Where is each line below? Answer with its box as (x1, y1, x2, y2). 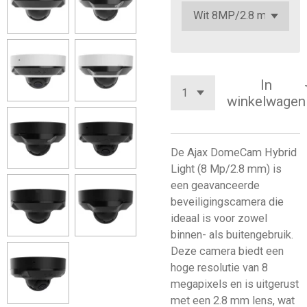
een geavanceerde (171, 179, 260, 192)
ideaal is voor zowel (171, 212, 267, 225)
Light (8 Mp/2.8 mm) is (171, 162, 282, 175)
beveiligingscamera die (171, 195, 284, 208)
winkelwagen (226, 93, 306, 110)
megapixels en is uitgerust (171, 278, 299, 291)
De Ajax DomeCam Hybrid (171, 146, 297, 159)
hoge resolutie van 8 (171, 261, 268, 274)
